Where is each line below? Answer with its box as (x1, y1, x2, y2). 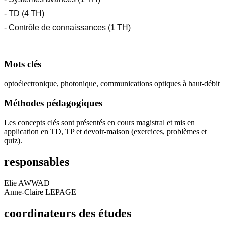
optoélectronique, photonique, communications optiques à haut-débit (4, 79, 220, 88)
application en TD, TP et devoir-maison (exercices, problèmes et (4, 127, 207, 136)
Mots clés (4, 59, 41, 70)
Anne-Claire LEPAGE (4, 188, 76, 197)
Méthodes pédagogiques (4, 97, 102, 108)
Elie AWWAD (4, 179, 50, 188)
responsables (4, 155, 69, 169)
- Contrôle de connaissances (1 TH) (4, 23, 131, 32)
